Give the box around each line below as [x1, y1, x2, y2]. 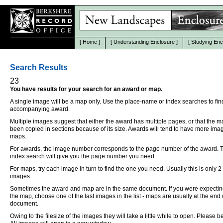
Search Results [10, 63, 68, 72]
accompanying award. [10, 106, 70, 112]
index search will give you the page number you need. [10, 153, 156, 160]
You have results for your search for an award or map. [10, 86, 162, 93]
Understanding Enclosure [113, 39, 175, 45]
